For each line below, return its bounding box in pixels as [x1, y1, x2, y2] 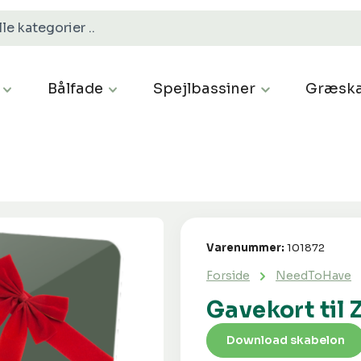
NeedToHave [276, 268, 351, 283]
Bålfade [47, 80, 103, 98]
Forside [206, 268, 250, 283]
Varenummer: [206, 241, 287, 255]
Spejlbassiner [153, 80, 256, 98]
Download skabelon [226, 333, 345, 347]
